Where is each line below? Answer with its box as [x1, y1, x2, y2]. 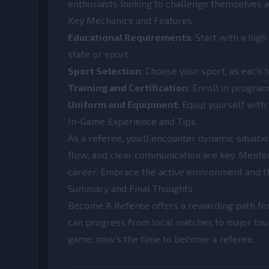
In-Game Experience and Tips [68, 115, 196, 127]
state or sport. [68, 48, 130, 59]
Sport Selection [68, 65, 141, 76]
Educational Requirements [68, 31, 191, 43]
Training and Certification [68, 82, 188, 93]
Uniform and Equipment [68, 98, 178, 110]
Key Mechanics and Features [68, 14, 192, 26]
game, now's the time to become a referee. [68, 233, 255, 244]
